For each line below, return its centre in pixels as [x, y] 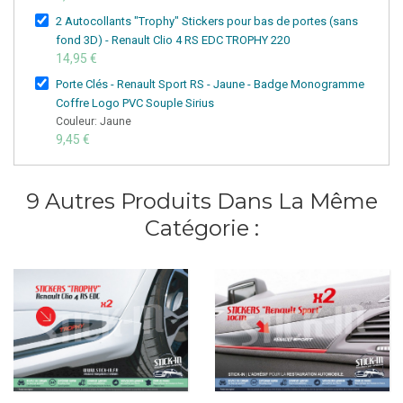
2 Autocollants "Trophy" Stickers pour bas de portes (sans [207, 21]
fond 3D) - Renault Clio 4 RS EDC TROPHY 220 [173, 40]
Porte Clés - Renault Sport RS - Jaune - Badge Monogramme [210, 84]
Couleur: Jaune [94, 121]
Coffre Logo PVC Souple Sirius [135, 103]
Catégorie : [201, 228]
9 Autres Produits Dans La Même [201, 201]
